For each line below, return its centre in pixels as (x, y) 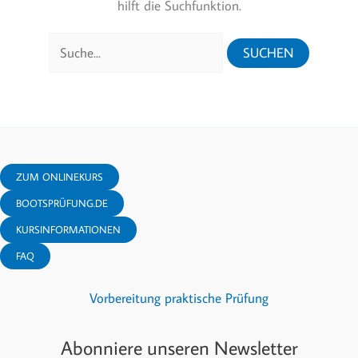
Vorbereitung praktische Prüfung (179, 298)
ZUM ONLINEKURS (60, 176)
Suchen (68, 44)
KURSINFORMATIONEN (68, 229)
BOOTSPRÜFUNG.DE (62, 203)
